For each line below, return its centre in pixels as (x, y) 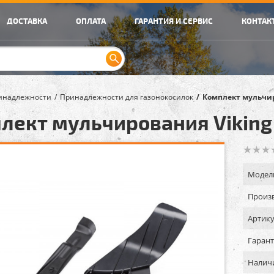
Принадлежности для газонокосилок (127, 97)
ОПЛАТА (91, 20)
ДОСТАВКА (27, 20)
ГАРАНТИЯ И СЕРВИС (174, 20)
